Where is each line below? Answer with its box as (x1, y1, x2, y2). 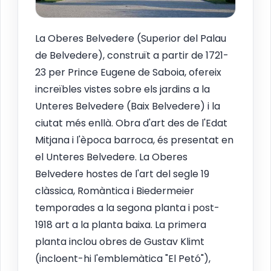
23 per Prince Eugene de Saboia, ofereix (35, 65, 221, 80)
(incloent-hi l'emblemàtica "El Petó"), (35, 252, 211, 266)
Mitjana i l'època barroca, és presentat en (35, 133, 233, 148)
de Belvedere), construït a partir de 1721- (35, 48, 229, 63)
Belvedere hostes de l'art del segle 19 (35, 167, 209, 181)
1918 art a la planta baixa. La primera (35, 218, 206, 232)
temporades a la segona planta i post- (35, 201, 220, 215)
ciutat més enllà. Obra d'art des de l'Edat (35, 116, 227, 131)
